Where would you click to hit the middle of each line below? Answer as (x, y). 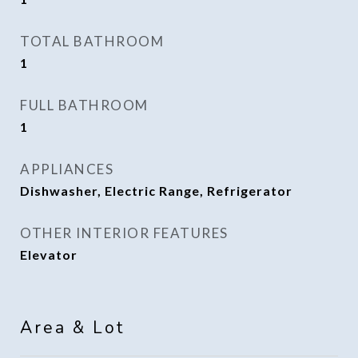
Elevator (49, 255)
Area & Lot (72, 328)
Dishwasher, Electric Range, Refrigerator (156, 191)
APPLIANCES (67, 169)
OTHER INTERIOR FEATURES (124, 233)
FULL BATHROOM (84, 105)
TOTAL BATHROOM (92, 41)
